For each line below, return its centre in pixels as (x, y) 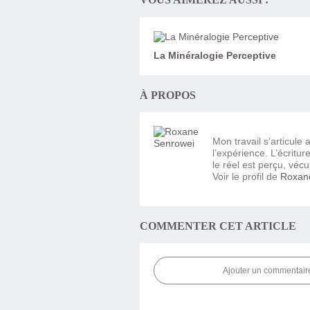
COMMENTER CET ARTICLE (218, 226)
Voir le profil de (246, 176)
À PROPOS (168, 95)
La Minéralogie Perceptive (215, 55)
